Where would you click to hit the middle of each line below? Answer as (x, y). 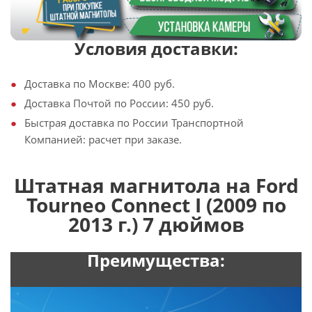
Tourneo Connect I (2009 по (156, 204)
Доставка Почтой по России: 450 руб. (119, 103)
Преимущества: (156, 260)
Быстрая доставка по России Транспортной (134, 122)
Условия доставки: (156, 48)
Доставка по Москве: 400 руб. (100, 83)
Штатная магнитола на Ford (156, 185)
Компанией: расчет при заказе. (103, 139)
